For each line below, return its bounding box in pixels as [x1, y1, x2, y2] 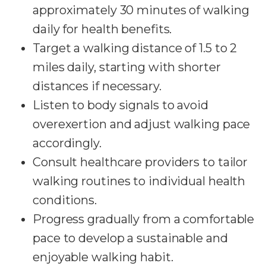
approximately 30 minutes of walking [33, 2, 249, 17]
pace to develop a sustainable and [33, 230, 228, 245]
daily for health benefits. [33, 21, 172, 36]
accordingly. [33, 135, 102, 150]
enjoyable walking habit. [33, 249, 173, 264]
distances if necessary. [33, 78, 161, 93]
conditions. [33, 192, 97, 207]
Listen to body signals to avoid [33, 97, 208, 112]
